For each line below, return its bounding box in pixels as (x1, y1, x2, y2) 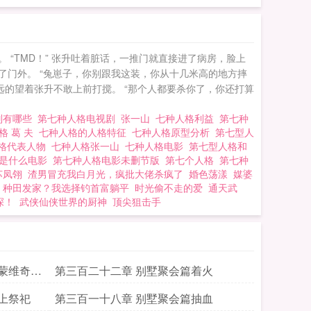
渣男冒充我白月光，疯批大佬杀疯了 (28, 167, 183, 180)
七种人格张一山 (51, 139, 125, 153)
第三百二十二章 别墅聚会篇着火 (55, 262, 213, 278)
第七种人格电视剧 (37, 111, 121, 125)
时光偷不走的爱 (135, 180, 203, 194)
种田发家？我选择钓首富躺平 (3, 180, 129, 194)
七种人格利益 (155, 111, 219, 125)
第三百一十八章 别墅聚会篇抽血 (55, 290, 213, 306)
